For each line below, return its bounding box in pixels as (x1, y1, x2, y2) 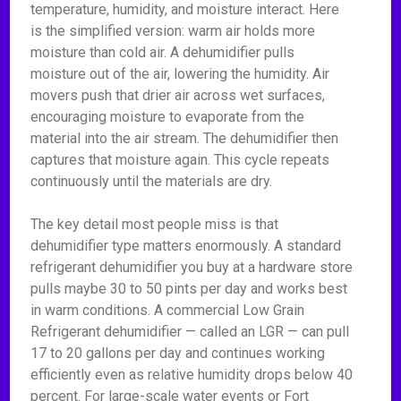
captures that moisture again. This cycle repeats (30, 151, 330, 168)
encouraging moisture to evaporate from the (30, 108, 305, 125)
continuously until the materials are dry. (30, 173, 273, 190)
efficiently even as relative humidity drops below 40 (30, 366, 354, 383)
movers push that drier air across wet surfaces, (30, 87, 326, 104)
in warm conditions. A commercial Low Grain (30, 302, 305, 319)
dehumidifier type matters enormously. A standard (30, 237, 342, 254)
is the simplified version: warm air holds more (30, 22, 316, 39)
